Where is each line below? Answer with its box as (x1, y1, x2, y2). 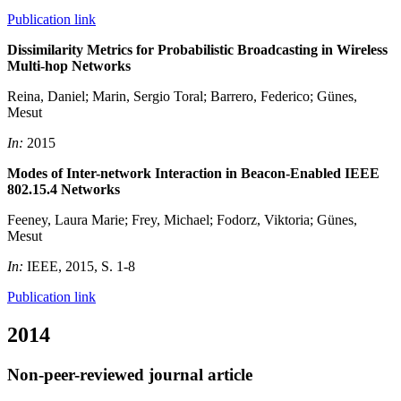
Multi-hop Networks (7, 57, 131, 73)
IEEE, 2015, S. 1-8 (27, 258, 135, 274)
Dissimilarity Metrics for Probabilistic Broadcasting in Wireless (7, 41, 388, 57)
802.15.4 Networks (7, 181, 120, 197)
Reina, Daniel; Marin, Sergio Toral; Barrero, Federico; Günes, (7, 88, 357, 104)
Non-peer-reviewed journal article (7, 364, 252, 384)
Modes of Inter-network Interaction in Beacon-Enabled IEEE (7, 165, 380, 181)
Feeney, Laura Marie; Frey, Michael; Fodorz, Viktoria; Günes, (7, 211, 357, 227)
